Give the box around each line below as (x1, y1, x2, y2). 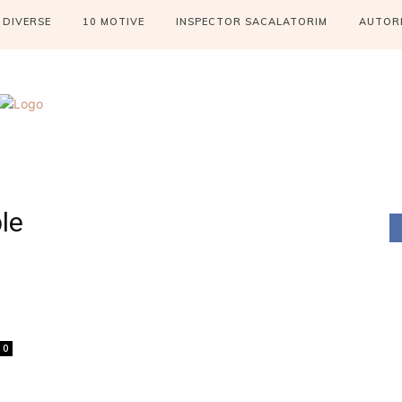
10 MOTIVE (82, 15, 144, 28)
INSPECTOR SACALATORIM (175, 15, 328, 28)
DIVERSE (2, 15, 51, 28)
